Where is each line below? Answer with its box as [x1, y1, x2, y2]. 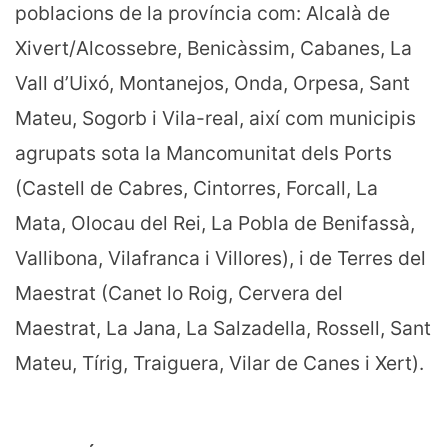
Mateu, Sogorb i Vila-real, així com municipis [15, 106, 416, 131]
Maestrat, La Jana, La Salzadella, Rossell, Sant [15, 316, 431, 341]
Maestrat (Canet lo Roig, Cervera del [15, 281, 343, 306]
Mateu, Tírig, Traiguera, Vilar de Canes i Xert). [15, 351, 424, 376]
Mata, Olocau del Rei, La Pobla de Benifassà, [15, 211, 415, 236]
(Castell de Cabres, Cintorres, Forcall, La [15, 176, 378, 201]
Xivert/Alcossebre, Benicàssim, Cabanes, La [15, 36, 412, 61]
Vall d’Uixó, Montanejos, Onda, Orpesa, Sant [15, 71, 410, 96]
